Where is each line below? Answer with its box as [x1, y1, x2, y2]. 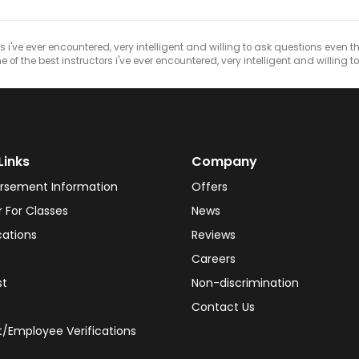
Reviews [192, 227, 236, 243]
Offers [192, 179, 228, 195]
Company [192, 152, 257, 171]
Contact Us [192, 299, 255, 315]
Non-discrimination [192, 275, 299, 291]
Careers [192, 251, 236, 267]
